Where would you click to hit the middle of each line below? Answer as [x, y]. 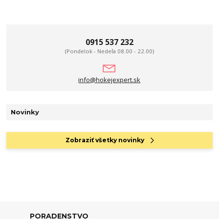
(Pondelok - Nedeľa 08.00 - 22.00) [109, 51]
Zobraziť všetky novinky [105, 140]
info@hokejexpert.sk [109, 80]
